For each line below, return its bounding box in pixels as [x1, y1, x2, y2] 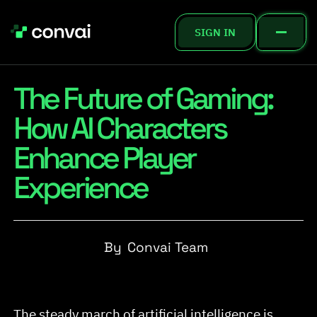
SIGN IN [195, 24, 236, 39]
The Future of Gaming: [13, 79, 273, 118]
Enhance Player [13, 138, 196, 178]
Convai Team [127, 238, 208, 256]
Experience [13, 168, 148, 207]
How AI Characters [13, 108, 227, 148]
